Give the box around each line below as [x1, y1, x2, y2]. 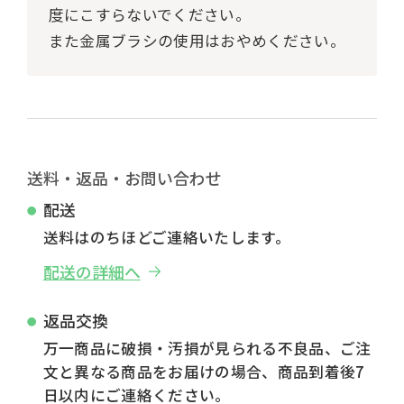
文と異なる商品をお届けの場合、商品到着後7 [42, 360, 365, 382]
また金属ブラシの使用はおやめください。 [48, 29, 346, 51]
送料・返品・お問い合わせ [26, 166, 222, 190]
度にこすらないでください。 [48, 3, 252, 25]
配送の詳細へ [42, 259, 141, 283]
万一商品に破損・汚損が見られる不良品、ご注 [42, 336, 372, 359]
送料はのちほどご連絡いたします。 [42, 226, 291, 249]
